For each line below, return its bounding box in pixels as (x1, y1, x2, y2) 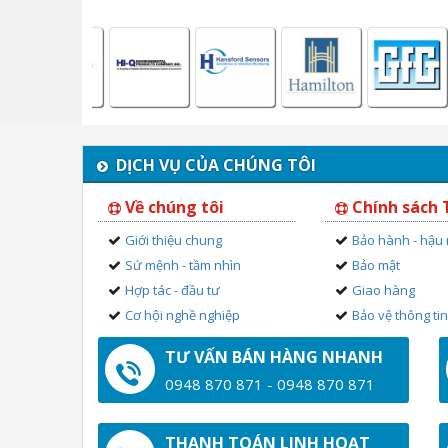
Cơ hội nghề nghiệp (125, 305, 240, 324)
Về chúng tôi (121, 195, 224, 218)
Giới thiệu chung (125, 230, 222, 249)
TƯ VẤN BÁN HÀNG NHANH (165, 345, 383, 368)
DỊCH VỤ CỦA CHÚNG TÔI (108, 153, 316, 176)
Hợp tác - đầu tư (125, 280, 220, 299)
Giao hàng (352, 280, 416, 299)
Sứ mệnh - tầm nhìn (125, 255, 241, 274)
